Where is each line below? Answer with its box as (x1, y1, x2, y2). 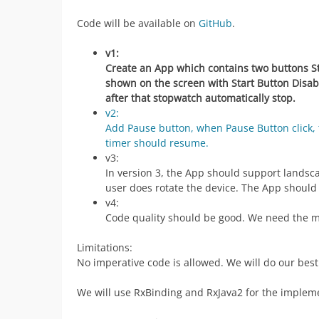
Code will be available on (77, 16, 199, 30)
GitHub (199, 16, 232, 30)
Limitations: (77, 240, 132, 254)
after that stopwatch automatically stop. (105, 90, 296, 105)
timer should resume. (105, 135, 209, 150)
